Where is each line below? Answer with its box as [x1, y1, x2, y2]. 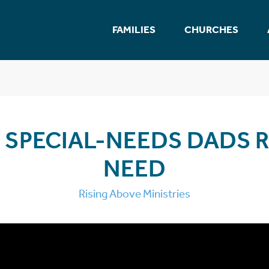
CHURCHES [184, 23, 238, 36]
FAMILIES [112, 23, 156, 36]
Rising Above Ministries [79, 187, 190, 201]
